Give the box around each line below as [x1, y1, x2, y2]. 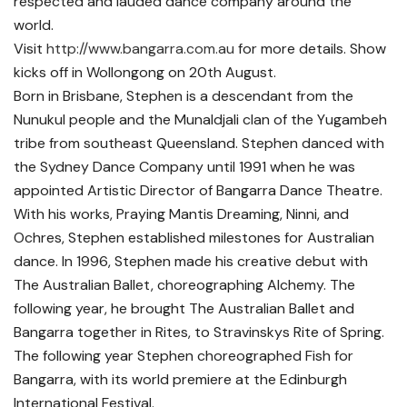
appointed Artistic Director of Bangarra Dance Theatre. [14, 181, 382, 201]
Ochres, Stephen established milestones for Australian [14, 228, 374, 248]
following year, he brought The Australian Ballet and [14, 299, 354, 319]
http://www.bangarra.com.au [46, 39, 234, 59]
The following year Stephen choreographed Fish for [14, 346, 353, 366]
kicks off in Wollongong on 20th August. [14, 63, 276, 83]
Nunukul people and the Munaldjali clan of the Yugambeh [14, 110, 387, 130]
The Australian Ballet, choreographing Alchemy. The [14, 275, 355, 295]
